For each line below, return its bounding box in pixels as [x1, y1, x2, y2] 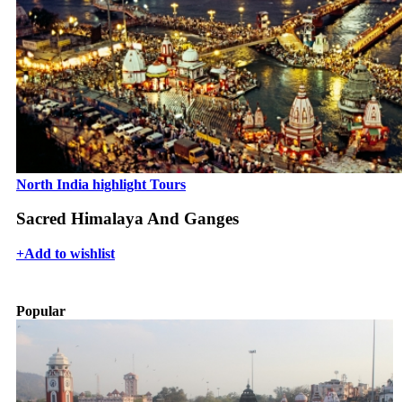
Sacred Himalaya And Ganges [16, 209, 239, 229]
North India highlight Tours [16, 176, 186, 192]
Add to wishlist [24, 246, 115, 262]
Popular [16, 303, 66, 319]
